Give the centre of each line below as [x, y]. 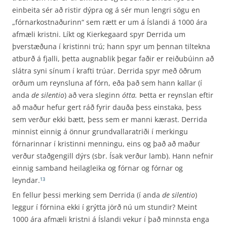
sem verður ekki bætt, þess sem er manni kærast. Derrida [110, 119]
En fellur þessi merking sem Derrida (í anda [87, 195]
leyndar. [26, 180]
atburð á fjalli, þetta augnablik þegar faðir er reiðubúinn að [113, 59]
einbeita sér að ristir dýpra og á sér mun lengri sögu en [106, 10]
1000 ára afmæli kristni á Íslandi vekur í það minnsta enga [111, 219]
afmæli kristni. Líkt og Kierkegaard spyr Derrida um [99, 34]
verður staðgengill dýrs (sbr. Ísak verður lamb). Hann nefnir [113, 156]
